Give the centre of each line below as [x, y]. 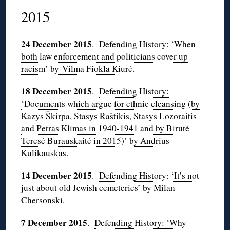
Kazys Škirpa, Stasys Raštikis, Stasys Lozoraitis [109, 116]
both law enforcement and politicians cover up [105, 56]
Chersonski [42, 200]
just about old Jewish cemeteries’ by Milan [98, 188]
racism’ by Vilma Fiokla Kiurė [77, 69]
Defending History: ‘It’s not [149, 176]
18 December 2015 [57, 91]
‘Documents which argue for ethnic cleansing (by [111, 104]
